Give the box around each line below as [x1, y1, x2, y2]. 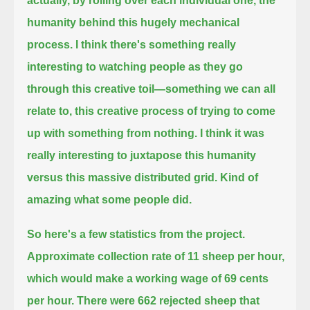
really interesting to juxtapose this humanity [27, 149, 257, 161]
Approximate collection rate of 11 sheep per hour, [27, 250, 285, 262]
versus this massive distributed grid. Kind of [27, 171, 259, 183]
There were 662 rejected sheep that [77, 294, 260, 307]
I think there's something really [75, 38, 237, 51]
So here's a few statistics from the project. [27, 228, 246, 240]
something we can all [165, 82, 276, 95]
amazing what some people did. [27, 193, 192, 206]
